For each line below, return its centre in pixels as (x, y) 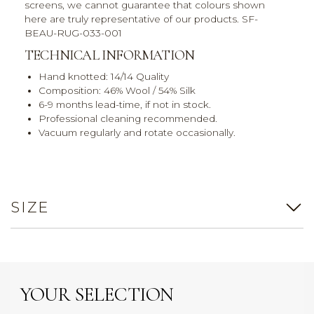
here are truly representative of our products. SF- (141, 19)
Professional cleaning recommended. (128, 119)
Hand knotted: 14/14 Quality (104, 77)
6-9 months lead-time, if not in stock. (125, 105)
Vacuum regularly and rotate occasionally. (137, 133)
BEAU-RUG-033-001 (73, 33)
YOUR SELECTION (96, 295)
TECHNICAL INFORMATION (110, 56)
